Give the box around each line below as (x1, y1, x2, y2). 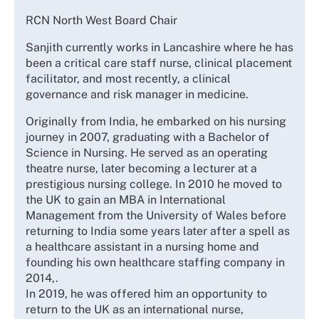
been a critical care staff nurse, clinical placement (26, 56, 292, 70)
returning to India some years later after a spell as (26, 224, 290, 238)
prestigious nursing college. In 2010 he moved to (26, 177, 282, 191)
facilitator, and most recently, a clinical (26, 71, 231, 85)
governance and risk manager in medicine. (26, 87, 251, 101)
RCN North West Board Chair (26, 13, 177, 27)
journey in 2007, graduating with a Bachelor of (26, 130, 270, 144)
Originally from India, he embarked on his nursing (26, 114, 286, 128)
